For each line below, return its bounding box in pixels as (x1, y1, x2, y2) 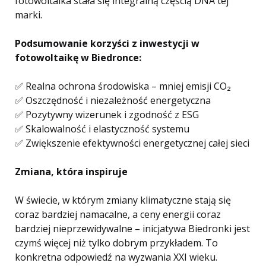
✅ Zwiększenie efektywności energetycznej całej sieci (15, 137, 249, 150)
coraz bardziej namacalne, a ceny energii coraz (15, 208, 221, 221)
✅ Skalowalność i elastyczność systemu (15, 122, 189, 136)
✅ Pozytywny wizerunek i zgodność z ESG (15, 108, 199, 122)
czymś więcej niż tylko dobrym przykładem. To (15, 236, 218, 250)
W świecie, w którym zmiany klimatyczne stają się (15, 194, 231, 207)
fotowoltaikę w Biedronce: (15, 51, 141, 65)
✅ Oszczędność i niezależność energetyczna (15, 94, 211, 107)
